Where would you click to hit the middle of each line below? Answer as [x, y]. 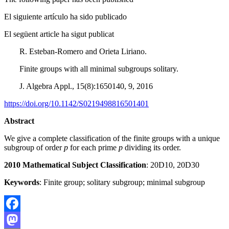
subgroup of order [34, 147]
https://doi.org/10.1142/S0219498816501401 [76, 103]
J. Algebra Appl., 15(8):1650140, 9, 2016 [86, 86]
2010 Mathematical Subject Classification [75, 165]
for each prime [93, 147]
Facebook [20, 219]
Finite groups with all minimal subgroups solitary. [99, 68]
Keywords [22, 182]
